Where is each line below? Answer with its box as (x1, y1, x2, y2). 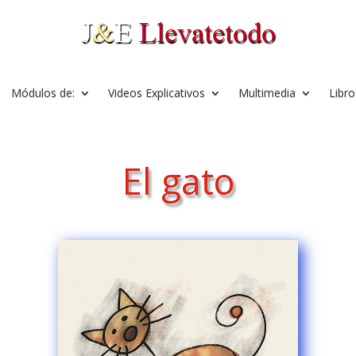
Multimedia (238, 85, 296, 100)
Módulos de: (11, 85, 75, 100)
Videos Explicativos (108, 85, 205, 100)
